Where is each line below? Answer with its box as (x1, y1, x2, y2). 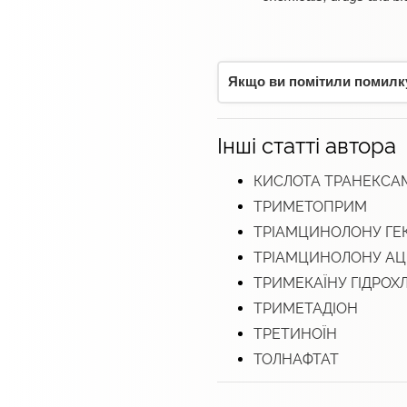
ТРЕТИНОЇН (253, 325, 337, 343)
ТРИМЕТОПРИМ (253, 198, 367, 216)
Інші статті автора (217, 133, 396, 160)
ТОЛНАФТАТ (253, 351, 339, 369)
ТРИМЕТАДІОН (253, 300, 358, 318)
